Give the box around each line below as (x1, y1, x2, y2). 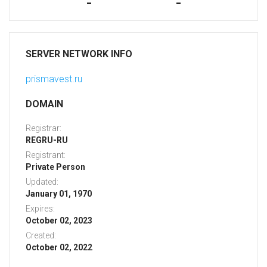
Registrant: (26, 150, 66, 160)
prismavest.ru (26, 73, 82, 85)
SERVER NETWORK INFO (26, 48, 132, 60)
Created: (26, 231, 56, 241)
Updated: (26, 177, 58, 187)
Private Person (26, 162, 85, 172)
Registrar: (26, 123, 61, 133)
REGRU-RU (26, 135, 68, 145)
